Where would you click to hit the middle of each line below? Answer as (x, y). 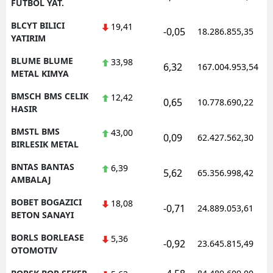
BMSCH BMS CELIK (50, 96)
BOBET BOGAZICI (46, 202)
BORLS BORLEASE (48, 237)
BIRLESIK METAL (45, 144)
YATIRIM (28, 38)
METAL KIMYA (40, 73)
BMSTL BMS (35, 131)
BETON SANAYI (42, 214)
